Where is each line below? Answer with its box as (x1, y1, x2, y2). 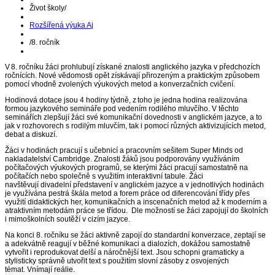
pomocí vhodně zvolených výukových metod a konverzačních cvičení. (5, 80, 237, 88)
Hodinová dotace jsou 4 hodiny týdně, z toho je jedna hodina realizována (5, 96, 247, 104)
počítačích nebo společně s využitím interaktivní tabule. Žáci (5, 172, 203, 180)
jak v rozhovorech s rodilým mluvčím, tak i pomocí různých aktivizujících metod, (5, 122, 266, 130)
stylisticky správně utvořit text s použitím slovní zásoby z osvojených (5, 257, 229, 265)
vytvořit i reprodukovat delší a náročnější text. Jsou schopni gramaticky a (5, 248, 244, 257)
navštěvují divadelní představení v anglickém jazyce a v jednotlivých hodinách (5, 180, 264, 189)
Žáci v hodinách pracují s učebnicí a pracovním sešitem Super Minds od (5, 146, 243, 155)
